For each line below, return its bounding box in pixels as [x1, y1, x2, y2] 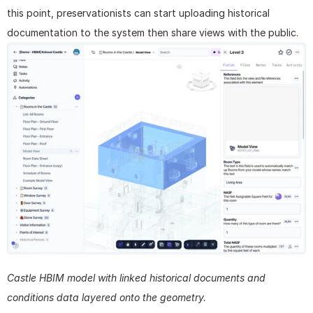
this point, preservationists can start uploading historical [7, 7, 270, 20]
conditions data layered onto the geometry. [7, 291, 206, 304]
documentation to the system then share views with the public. [7, 27, 298, 39]
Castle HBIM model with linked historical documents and [7, 272, 265, 284]
